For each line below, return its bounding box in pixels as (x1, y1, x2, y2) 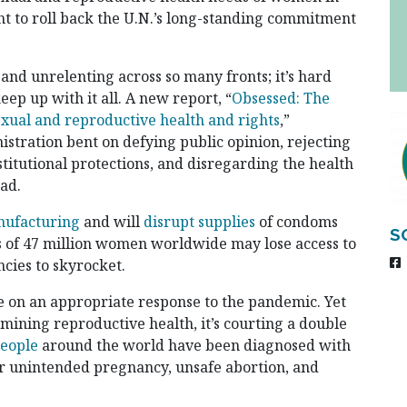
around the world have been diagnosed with (38, 335, 351, 356)
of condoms (255, 212, 338, 233)
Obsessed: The (232, 88, 330, 109)
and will (80, 212, 144, 233)
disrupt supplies (144, 212, 255, 233)
